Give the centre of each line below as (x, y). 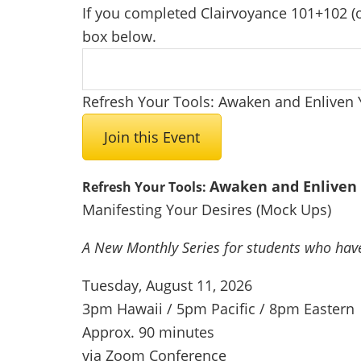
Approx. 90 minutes (148, 332)
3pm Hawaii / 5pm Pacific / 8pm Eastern (218, 309)
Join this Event (152, 137)
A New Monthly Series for (164, 248)
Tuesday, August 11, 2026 (167, 286)
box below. (119, 37)
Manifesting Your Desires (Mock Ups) (207, 210)
